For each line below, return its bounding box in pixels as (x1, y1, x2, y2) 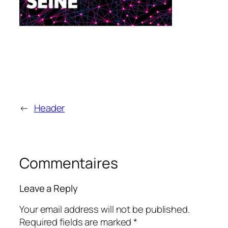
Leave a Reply (19, 182, 78, 195)
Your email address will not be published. (19, 202, 190, 216)
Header (34, 101, 65, 115)
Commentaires (19, 153, 118, 173)
